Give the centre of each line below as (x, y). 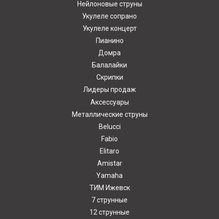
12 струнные (109, 212)
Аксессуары (109, 102)
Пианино (109, 41)
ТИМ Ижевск (109, 188)
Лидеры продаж (109, 90)
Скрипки (109, 77)
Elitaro (109, 151)
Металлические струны (109, 114)
